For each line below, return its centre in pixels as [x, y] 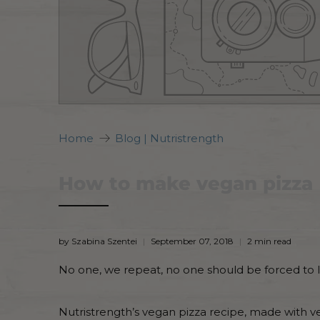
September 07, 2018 [192, 241]
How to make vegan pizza [186, 184]
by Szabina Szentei [98, 241]
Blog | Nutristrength [169, 139]
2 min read [269, 241]
